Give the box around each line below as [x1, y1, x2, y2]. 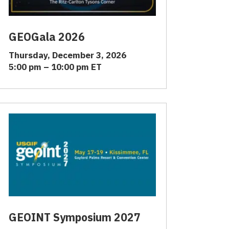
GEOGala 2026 [9, 30, 85, 44]
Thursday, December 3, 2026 [9, 50, 126, 61]
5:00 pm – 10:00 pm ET [9, 61, 102, 73]
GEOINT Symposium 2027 [9, 210, 141, 225]
